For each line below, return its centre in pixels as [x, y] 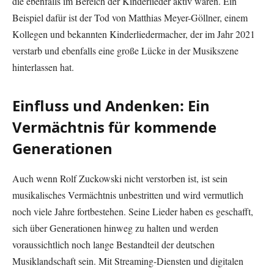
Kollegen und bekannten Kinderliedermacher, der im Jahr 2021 [134, 34]
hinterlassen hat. [43, 67]
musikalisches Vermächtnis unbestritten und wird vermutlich [128, 195]
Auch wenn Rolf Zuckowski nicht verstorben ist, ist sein [120, 179]
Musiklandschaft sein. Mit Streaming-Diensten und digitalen [128, 261]
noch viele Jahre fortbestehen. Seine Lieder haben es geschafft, [133, 212]
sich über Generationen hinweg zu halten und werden [115, 228]
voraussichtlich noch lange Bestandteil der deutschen [113, 245]
